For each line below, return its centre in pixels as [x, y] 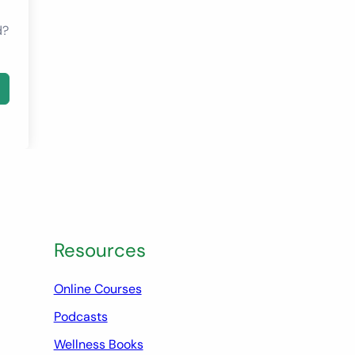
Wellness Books [98, 344]
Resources [99, 250]
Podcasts [80, 316]
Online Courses [97, 288]
